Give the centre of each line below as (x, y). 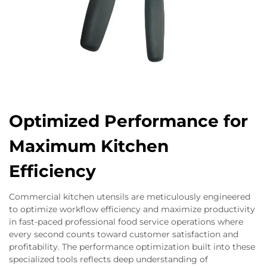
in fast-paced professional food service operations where (126, 222)
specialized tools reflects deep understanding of (108, 260)
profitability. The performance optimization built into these (132, 247)
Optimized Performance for (128, 121)
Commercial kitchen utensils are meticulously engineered (130, 197)
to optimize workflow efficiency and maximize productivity (132, 209)
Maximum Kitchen (89, 146)
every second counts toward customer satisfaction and (124, 235)
